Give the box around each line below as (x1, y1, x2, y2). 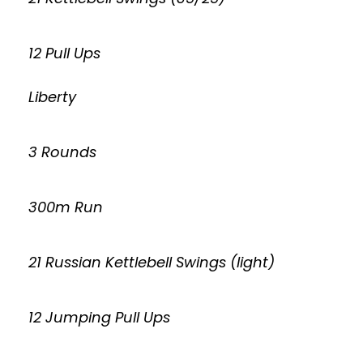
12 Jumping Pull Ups (28, 307, 170, 327)
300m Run (28, 197, 103, 217)
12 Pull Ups (28, 43, 100, 63)
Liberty (28, 87, 76, 107)
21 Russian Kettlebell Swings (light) (28, 252, 275, 272)
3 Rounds (28, 142, 96, 162)
